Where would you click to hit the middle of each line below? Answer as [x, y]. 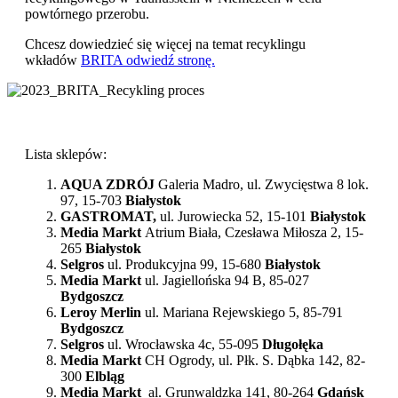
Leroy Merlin [103, 312]
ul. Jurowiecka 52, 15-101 [235, 216]
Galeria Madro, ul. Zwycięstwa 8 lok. [263, 184]
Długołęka [291, 344]
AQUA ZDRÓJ [109, 184]
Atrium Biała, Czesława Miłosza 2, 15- [254, 232]
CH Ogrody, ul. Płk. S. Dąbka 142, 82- [255, 360]
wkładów [53, 60]
